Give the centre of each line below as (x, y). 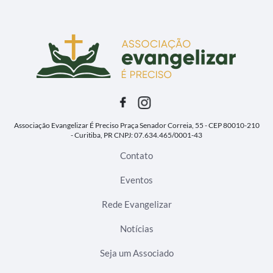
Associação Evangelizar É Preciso (66, 125)
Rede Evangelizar (136, 204)
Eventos (136, 180)
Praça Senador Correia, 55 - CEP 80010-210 (189, 125)
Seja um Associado (136, 253)
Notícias (136, 229)
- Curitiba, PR (92, 135)
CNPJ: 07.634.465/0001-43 (158, 135)
